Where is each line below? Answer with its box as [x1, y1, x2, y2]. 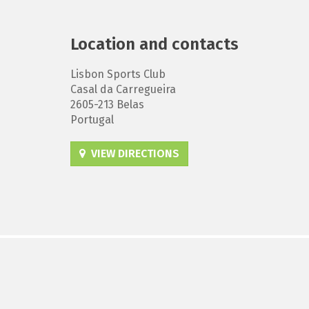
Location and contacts [70, 34, 239, 54]
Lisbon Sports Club [70, 68, 166, 81]
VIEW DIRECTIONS [86, 147, 179, 160]
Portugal [70, 113, 114, 126]
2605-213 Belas [70, 98, 144, 111]
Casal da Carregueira [70, 83, 176, 96]
